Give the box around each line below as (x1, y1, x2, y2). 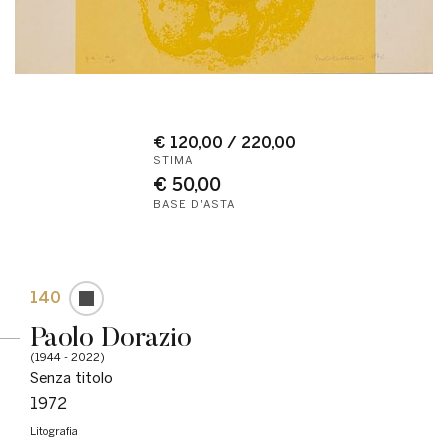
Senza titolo (30, 368, 113, 387)
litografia (36, 424, 78, 438)
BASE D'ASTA (152, 197, 235, 211)
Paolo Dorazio (30, 318, 192, 354)
